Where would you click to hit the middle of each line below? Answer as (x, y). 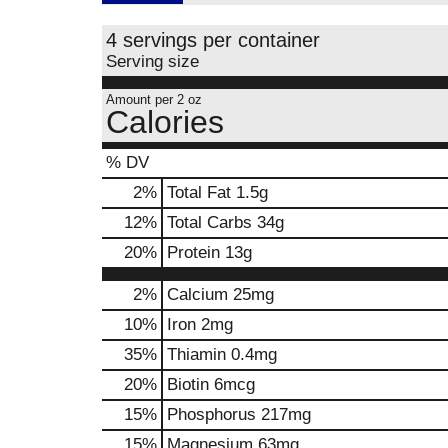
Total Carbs (209, 222)
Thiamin (196, 354)
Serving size (152, 61)
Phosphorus (211, 414)
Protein (193, 252)
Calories (165, 122)
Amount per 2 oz (154, 99)
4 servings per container (213, 40)
